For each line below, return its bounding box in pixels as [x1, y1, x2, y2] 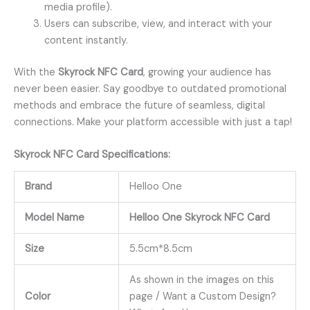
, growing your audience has [143, 66, 271, 80]
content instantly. [44, 34, 128, 48]
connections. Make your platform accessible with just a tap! [14, 116, 292, 129]
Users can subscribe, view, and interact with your [44, 17, 272, 31]
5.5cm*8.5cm [129, 241, 192, 255]
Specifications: [102, 148, 170, 162]
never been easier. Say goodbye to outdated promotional [14, 82, 286, 96]
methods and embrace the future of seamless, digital [14, 99, 265, 113]
